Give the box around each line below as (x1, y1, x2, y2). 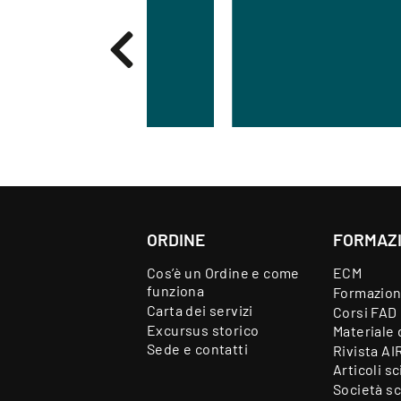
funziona (147, 282, 205, 300)
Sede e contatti (147, 340, 248, 358)
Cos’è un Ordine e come (147, 264, 300, 282)
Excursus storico (147, 320, 260, 338)
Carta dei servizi (147, 302, 253, 319)
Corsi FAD (333, 303, 397, 320)
